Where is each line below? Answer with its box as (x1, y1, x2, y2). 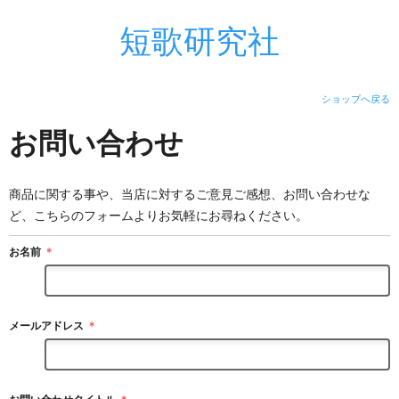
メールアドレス (9, 319, 84, 332)
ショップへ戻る (322, 94, 390, 104)
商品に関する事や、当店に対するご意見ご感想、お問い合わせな (9, 186, 370, 201)
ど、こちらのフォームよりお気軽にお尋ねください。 (9, 208, 308, 223)
